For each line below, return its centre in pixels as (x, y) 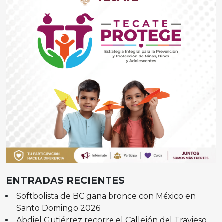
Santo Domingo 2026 (58, 208)
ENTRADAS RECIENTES (65, 180)
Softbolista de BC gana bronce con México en (106, 196)
